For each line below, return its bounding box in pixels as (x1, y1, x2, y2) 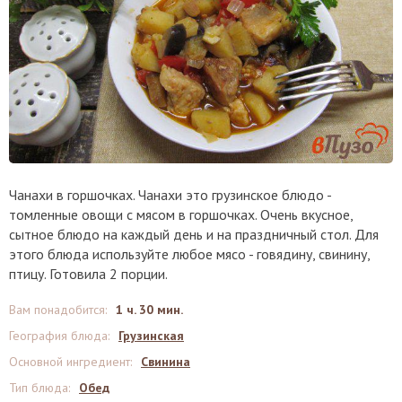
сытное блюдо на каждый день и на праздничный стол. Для (9, 225, 379, 244)
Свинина (141, 354, 190, 371)
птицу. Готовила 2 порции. (9, 265, 168, 284)
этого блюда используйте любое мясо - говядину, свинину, (9, 245, 370, 264)
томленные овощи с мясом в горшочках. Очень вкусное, (9, 205, 353, 224)
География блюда (9, 328, 108, 345)
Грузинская (118, 328, 184, 345)
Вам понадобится (9, 301, 105, 319)
